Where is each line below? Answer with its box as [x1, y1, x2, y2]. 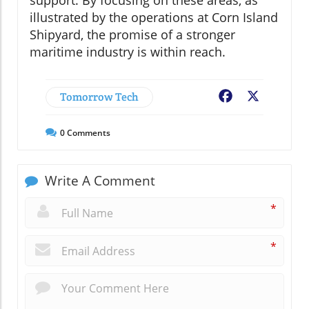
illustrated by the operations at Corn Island [30, 8, 278, 26]
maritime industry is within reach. [30, 43, 226, 60]
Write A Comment [41, 171, 155, 190]
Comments [65, 126, 110, 139]
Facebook [235, 89, 284, 105]
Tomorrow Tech [60, 89, 139, 104]
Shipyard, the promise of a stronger [30, 26, 235, 43]
